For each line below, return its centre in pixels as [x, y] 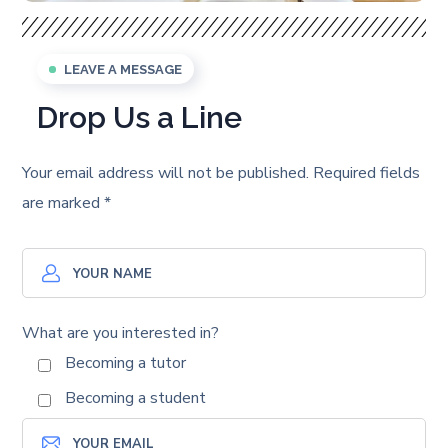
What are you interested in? [121, 333]
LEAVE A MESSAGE [123, 70]
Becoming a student [136, 398]
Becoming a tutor [126, 363]
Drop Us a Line [140, 118]
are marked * [67, 203]
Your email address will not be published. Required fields [221, 173]
